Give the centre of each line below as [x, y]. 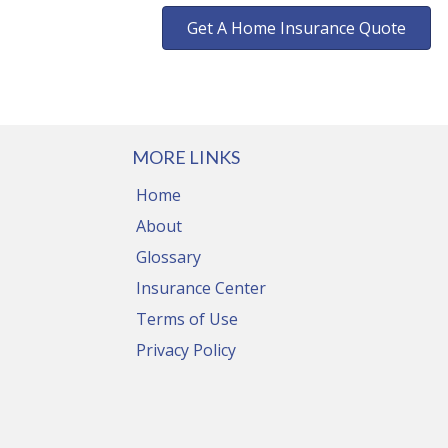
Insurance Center [201, 288]
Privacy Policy [186, 350]
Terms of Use [187, 319]
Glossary [168, 257]
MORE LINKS [186, 157]
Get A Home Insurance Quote [296, 28]
